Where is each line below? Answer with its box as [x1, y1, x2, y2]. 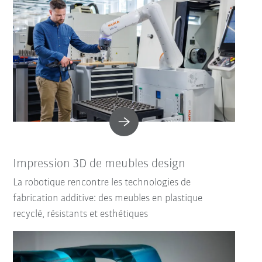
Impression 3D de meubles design [13, 157, 186, 171]
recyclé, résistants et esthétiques [13, 209, 149, 220]
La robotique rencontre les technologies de [13, 177, 191, 189]
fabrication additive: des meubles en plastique [13, 193, 203, 205]
